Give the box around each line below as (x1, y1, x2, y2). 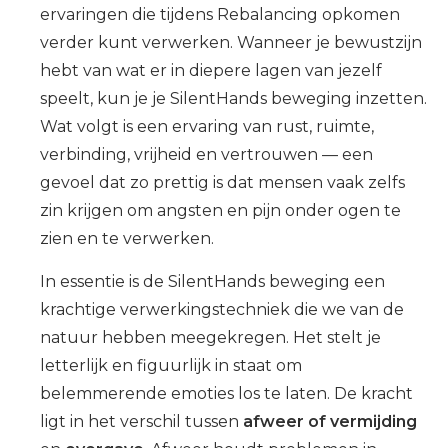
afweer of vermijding (243, 412, 417, 431)
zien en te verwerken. (40, 229, 214, 248)
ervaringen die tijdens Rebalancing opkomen (40, 5, 400, 24)
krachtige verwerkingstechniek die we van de (40, 300, 404, 319)
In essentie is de (40, 272, 168, 291)
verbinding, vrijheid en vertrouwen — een (40, 145, 373, 164)
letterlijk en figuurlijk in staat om (40, 356, 302, 375)
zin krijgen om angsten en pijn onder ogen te (40, 201, 401, 220)
